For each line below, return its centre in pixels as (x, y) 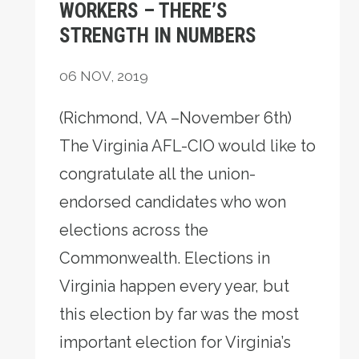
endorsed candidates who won (173, 202)
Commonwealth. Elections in (165, 258)
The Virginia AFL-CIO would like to (188, 146)
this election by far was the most (179, 314)
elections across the (134, 230)
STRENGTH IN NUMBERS (158, 36)
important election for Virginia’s (175, 342)
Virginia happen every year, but (174, 286)
